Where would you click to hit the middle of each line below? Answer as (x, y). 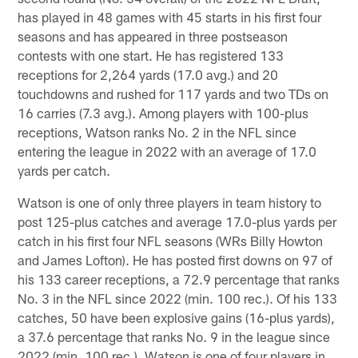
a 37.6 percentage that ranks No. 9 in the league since (174, 336)
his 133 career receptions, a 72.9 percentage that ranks (179, 278)
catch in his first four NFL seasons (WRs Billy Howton (171, 240)
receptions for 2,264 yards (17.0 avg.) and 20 (148, 74)
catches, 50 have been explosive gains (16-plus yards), (177, 317)
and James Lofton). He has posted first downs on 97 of (175, 259)
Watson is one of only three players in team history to (170, 202)
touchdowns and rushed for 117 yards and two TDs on (173, 93)
